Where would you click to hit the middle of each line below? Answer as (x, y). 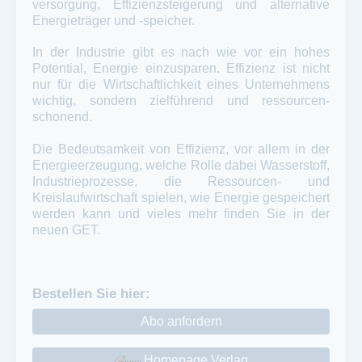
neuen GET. (66, 229)
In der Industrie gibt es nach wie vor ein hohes (181, 53)
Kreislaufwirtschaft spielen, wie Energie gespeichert (181, 197)
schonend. (62, 117)
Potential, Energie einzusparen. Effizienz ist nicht (181, 69)
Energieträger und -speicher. (114, 21)
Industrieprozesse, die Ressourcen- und (181, 181)
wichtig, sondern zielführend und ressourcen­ (181, 101)
